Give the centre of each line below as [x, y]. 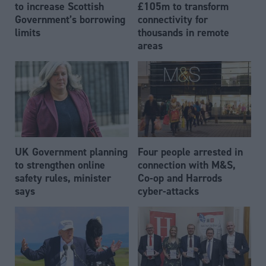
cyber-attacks [168, 191]
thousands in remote [183, 33]
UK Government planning [71, 151]
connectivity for [172, 20]
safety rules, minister [63, 178]
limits [28, 33]
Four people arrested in [190, 151]
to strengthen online [60, 164]
